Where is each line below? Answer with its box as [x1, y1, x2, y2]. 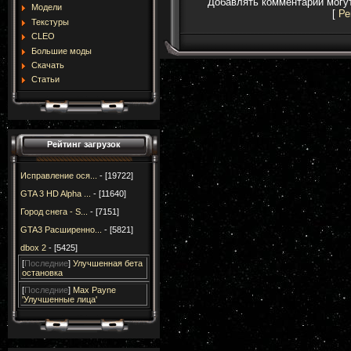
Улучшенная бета [73, 259, 143, 268]
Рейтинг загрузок [47, 139, 121, 149]
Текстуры [31, 16, 69, 27]
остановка [22, 268, 63, 277]
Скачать [31, 60, 64, 70]
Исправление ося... [20, 171, 97, 180]
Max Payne [73, 285, 116, 295]
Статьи [31, 74, 60, 85]
